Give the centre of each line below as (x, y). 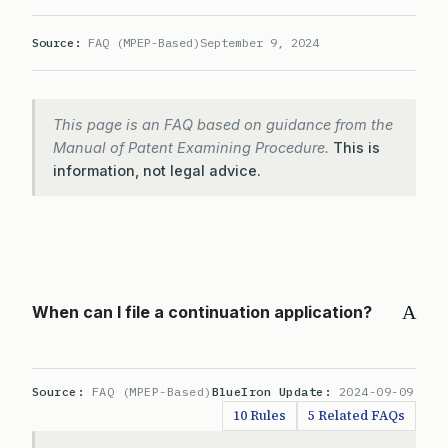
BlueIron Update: (275, 391)
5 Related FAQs (356, 415)
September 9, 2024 (259, 42)
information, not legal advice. (157, 170)
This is (356, 147)
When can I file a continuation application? (202, 312)
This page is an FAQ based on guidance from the (223, 124)
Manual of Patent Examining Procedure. (193, 147)
